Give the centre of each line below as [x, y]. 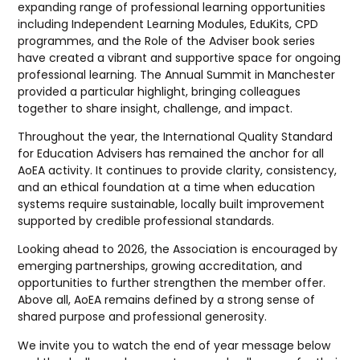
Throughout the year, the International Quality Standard [176, 136]
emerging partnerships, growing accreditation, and [160, 266]
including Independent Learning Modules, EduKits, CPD [168, 24]
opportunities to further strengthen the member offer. [172, 283]
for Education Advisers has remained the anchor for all [171, 153]
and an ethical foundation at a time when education [167, 187]
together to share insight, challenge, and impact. [155, 108]
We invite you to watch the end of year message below [174, 345]
